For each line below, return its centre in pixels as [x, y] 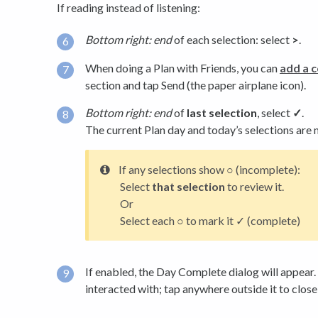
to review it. [254, 187]
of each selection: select [232, 39]
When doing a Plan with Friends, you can [182, 67]
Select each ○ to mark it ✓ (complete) [210, 221]
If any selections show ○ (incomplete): [209, 170]
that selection [188, 187]
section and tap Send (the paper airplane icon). [196, 84]
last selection [222, 113]
